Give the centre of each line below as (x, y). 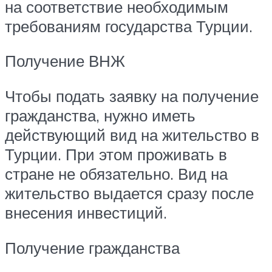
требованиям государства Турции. (129, 26)
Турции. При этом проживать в (116, 154)
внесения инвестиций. (86, 212)
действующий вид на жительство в (132, 134)
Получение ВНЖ (65, 61)
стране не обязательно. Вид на (116, 173)
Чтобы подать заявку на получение (132, 96)
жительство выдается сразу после (129, 193)
